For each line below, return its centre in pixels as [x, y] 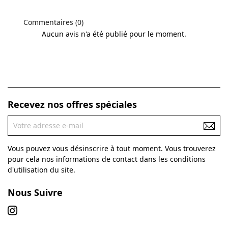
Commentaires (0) [52, 22]
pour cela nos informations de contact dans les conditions [107, 159]
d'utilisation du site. [41, 169]
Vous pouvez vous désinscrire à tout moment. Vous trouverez [112, 148]
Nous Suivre [35, 192]
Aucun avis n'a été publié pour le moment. [114, 34]
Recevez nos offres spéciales [72, 105]
